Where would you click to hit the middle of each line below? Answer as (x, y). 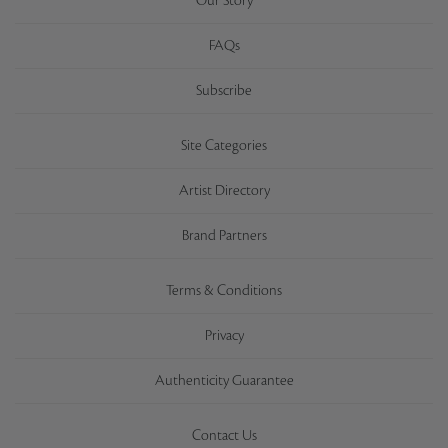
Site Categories (224, 146)
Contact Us (224, 436)
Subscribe (224, 91)
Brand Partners (224, 236)
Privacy (224, 336)
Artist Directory (224, 191)
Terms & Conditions (224, 291)
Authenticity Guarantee (224, 381)
